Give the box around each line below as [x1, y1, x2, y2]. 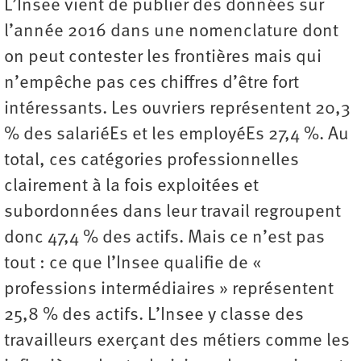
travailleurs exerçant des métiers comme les [4, 331, 350, 351]
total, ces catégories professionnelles [4, 151, 299, 170]
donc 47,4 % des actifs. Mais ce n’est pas [4, 228, 325, 247]
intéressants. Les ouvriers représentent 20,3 [4, 99, 355, 118]
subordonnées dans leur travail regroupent [4, 202, 341, 222]
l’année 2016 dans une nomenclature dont [4, 22, 338, 41]
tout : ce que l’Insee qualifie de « [4, 254, 265, 273]
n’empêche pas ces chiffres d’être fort [4, 73, 299, 93]
